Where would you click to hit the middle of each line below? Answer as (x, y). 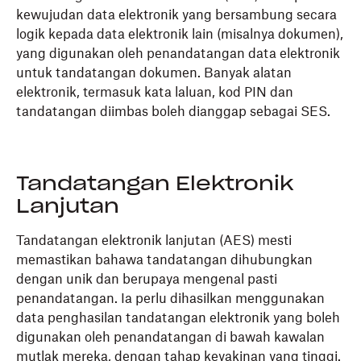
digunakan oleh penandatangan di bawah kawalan (170, 338)
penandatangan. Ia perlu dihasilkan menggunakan (170, 299)
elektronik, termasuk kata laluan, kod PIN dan (155, 93)
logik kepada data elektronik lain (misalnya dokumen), (180, 35)
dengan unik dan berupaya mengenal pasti (147, 280)
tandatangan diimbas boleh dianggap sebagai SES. (173, 112)
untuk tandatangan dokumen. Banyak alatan (154, 73)
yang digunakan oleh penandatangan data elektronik (178, 54)
